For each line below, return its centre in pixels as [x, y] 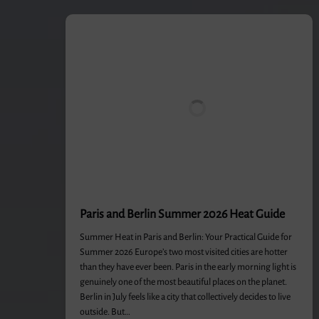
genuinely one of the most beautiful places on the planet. [183, 282]
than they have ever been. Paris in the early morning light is [188, 267]
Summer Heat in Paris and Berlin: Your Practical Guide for [186, 237]
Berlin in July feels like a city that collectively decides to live [185, 297]
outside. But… [105, 312]
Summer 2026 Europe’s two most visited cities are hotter [184, 252]
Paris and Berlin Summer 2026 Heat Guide [182, 214]
